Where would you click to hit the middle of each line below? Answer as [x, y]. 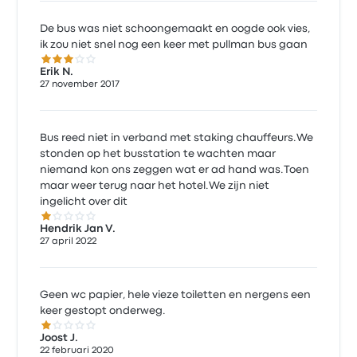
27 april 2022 [69, 242]
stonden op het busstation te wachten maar [158, 154]
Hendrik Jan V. [78, 229]
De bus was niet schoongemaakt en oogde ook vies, [175, 29]
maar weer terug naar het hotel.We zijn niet [155, 186]
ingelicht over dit [84, 202]
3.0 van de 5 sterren [99, 62]
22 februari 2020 [77, 351]
